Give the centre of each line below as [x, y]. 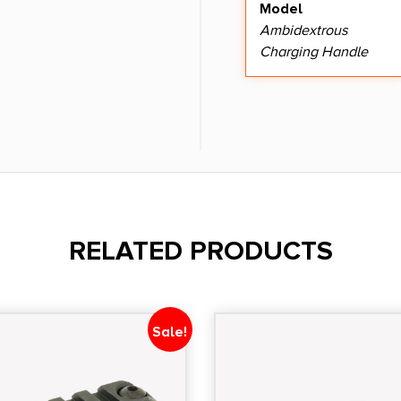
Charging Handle [314, 51]
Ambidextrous [304, 30]
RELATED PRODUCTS [200, 252]
